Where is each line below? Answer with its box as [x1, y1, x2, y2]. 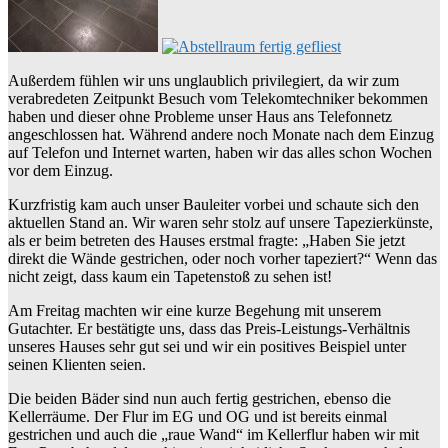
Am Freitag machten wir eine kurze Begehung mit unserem [8, 302, 381, 320]
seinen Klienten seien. [8, 356, 146, 374]
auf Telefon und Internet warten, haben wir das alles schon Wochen [8, 144, 432, 162]
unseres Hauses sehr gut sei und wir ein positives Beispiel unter [8, 338, 406, 356]
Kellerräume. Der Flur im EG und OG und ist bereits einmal [8, 408, 387, 426]
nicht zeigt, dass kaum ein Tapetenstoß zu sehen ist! [8, 268, 332, 286]
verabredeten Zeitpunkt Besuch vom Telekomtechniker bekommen [8, 90, 428, 108]
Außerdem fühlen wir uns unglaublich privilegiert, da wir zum [8, 72, 399, 90]
